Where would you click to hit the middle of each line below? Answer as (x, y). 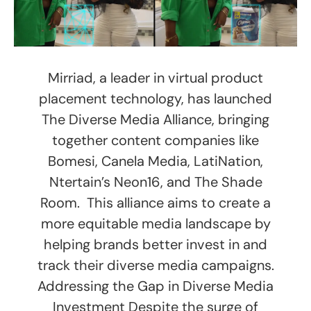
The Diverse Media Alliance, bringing (155, 119)
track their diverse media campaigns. (155, 265)
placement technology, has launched (155, 98)
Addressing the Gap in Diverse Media (155, 286)
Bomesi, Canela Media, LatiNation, (155, 161)
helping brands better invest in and (155, 244)
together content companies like (155, 140)
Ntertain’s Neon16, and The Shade (155, 182)
